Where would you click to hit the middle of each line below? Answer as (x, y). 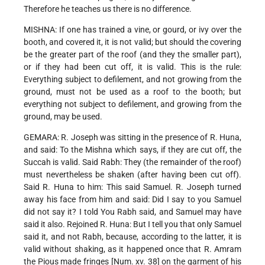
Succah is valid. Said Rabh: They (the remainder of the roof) (132, 162)
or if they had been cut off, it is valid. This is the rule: (132, 67)
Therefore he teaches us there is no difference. (108, 9)
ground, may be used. (63, 117)
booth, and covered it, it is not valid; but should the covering (132, 42)
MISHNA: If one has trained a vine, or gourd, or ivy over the (132, 30)
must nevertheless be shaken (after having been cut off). (132, 175)
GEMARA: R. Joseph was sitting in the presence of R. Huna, (132, 138)
